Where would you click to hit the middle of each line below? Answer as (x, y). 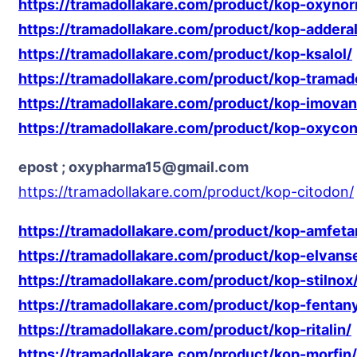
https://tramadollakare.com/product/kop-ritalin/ (185, 330)
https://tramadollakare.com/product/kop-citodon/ (186, 192)
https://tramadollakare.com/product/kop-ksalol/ (185, 54)
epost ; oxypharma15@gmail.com (133, 167)
